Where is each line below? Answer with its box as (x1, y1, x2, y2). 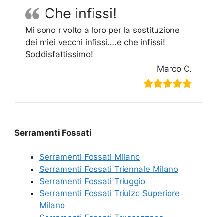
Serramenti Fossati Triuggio (39, 176, 145, 186)
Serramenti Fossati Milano (39, 152, 140, 162)
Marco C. (157, 63, 192, 74)
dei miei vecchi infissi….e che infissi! (25, 37, 165, 47)
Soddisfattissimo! (25, 49, 93, 59)
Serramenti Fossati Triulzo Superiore (39, 188, 180, 199)
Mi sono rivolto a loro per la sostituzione (25, 25, 180, 35)
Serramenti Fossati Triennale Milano (39, 164, 178, 174)
